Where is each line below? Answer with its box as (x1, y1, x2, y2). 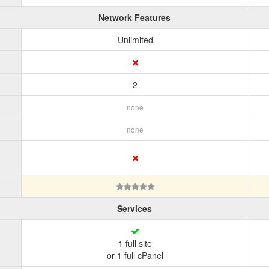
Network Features (98, 11, 171, 23)
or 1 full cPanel (107, 249, 163, 261)
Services (117, 202, 152, 214)
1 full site (118, 237, 152, 249)
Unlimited (117, 34, 153, 46)
